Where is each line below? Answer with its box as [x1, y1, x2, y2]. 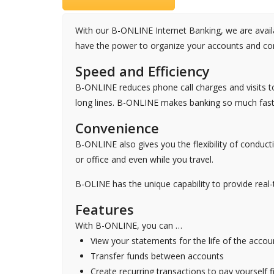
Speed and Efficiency [75, 61, 210, 80]
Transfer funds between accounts [91, 250, 224, 262]
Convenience [75, 118, 159, 137]
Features [75, 199, 134, 218]
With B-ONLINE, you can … [75, 219, 182, 231]
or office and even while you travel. [75, 153, 213, 165]
